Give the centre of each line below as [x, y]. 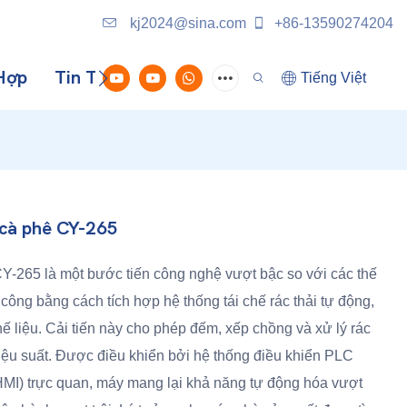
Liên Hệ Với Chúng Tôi [232, 78]
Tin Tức [84, 78]
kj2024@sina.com [186, 23]
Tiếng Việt [333, 78]
